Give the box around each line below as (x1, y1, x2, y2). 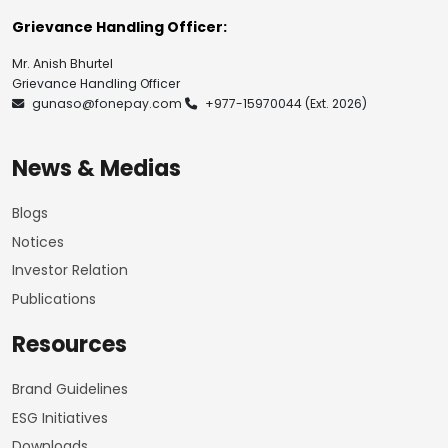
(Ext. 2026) (302, 95, 367, 112)
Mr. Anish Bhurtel (12, 55, 113, 72)
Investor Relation (12, 260, 128, 280)
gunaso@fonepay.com (32, 95, 182, 112)
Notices (12, 231, 64, 252)
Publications (12, 288, 96, 309)
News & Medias (12, 153, 181, 184)
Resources (12, 329, 127, 360)
